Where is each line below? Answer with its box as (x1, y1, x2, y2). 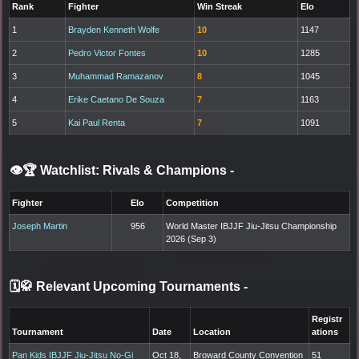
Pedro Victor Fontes (68, 48, 147, 58)
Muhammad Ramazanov (68, 71, 164, 82)
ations (312, 327, 339, 337)
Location (193, 327, 232, 337)
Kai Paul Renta (68, 118, 126, 128)
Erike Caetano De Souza (68, 95, 165, 105)
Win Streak (197, 2, 243, 12)
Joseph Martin (12, 221, 68, 232)
